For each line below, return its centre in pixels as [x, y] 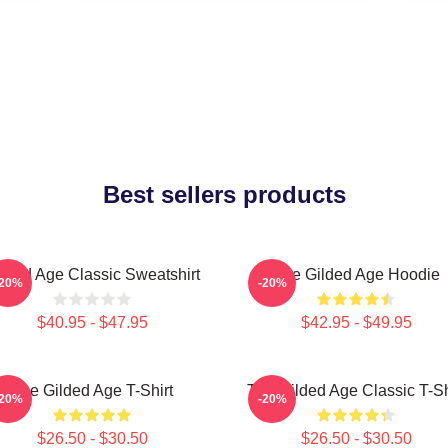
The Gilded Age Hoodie [356, 274]
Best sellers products [224, 194]
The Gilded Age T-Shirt [92, 390]
